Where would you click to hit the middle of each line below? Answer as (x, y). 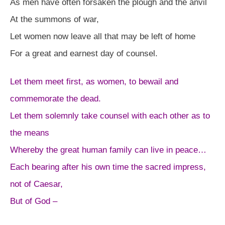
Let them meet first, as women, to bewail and (94, 81)
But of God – (34, 201)
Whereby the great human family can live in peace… (108, 150)
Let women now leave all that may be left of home (103, 36)
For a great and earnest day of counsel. (84, 53)
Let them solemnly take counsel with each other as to (110, 116)
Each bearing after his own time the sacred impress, (108, 167)
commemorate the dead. (55, 98)
